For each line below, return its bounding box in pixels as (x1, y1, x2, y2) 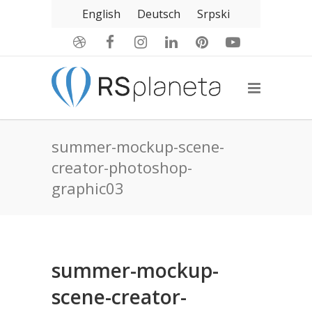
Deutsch (137, 6, 180, 22)
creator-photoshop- (52, 157, 192, 178)
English (82, 6, 120, 22)
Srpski (197, 6, 230, 22)
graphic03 (52, 178, 124, 198)
